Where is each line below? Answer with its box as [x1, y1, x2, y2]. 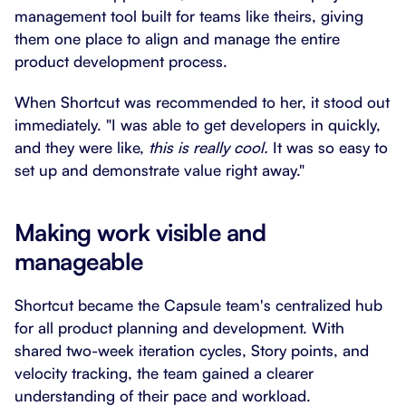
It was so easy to [268, 138, 388, 157]
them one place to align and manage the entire [14, 29, 340, 48]
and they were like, [14, 138, 149, 157]
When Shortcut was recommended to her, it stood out [14, 92, 390, 111]
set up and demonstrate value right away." [14, 160, 304, 179]
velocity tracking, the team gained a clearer [14, 363, 314, 382]
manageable [14, 246, 143, 275]
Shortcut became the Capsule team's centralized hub [14, 295, 382, 314]
